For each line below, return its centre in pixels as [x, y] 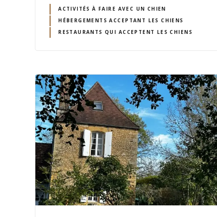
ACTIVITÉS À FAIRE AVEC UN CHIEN [112, 9]
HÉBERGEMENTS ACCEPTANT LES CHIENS [121, 21]
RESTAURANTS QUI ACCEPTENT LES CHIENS [125, 32]
